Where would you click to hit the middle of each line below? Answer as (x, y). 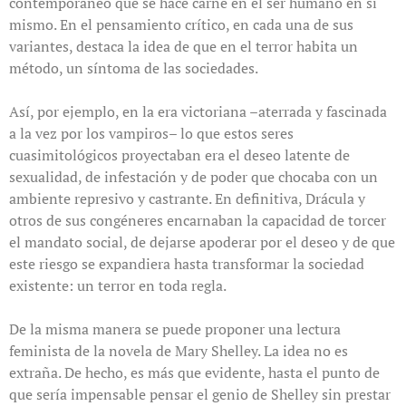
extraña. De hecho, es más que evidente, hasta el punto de (194, 373)
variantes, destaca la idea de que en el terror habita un (184, 47)
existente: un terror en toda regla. (118, 286)
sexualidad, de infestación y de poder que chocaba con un (193, 177)
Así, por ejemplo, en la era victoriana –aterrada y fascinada (198, 112)
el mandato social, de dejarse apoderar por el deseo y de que (202, 242)
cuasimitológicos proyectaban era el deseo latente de (179, 155)
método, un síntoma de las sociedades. (134, 68)
